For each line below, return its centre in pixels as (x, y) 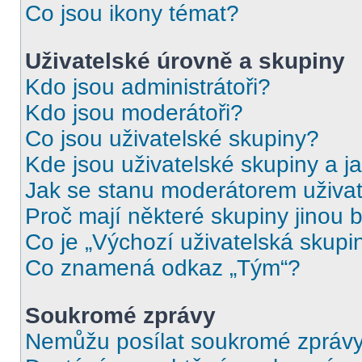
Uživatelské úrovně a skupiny (185, 61)
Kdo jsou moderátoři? (134, 113)
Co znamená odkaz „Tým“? (163, 268)
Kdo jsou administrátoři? (148, 87)
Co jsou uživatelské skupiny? (172, 139)
